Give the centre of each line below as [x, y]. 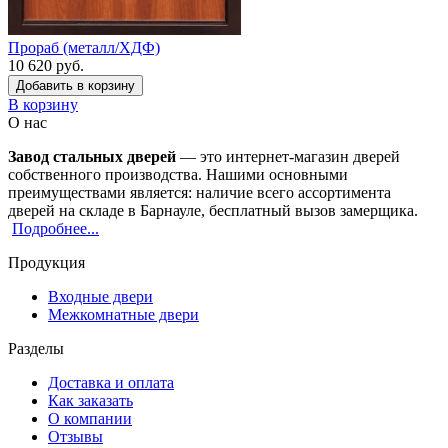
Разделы [36, 349]
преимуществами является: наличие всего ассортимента [199, 193]
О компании [90, 419]
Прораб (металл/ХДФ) [84, 48]
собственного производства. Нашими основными [178, 175]
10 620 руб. [46, 66]
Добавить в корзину [75, 86]
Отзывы [75, 437]
